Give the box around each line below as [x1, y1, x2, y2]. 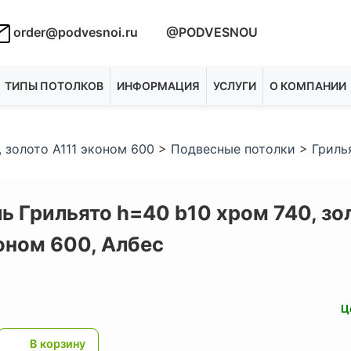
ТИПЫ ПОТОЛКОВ [5, 79, 103, 92]
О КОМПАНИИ [270, 79, 346, 92]
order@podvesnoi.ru [10, 24, 138, 41]
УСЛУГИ [213, 79, 256, 92]
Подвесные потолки [171, 141, 295, 157]
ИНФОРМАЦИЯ [117, 79, 200, 92]
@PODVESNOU [163, 24, 258, 41]
